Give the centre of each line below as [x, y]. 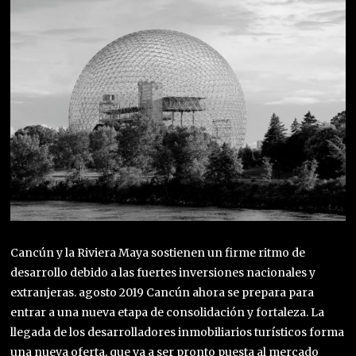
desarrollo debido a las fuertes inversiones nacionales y [163, 272]
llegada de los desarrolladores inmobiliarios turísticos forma [178, 332]
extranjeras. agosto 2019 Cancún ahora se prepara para [163, 292]
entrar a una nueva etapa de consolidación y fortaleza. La [168, 312]
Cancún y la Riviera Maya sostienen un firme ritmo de [158, 252]
